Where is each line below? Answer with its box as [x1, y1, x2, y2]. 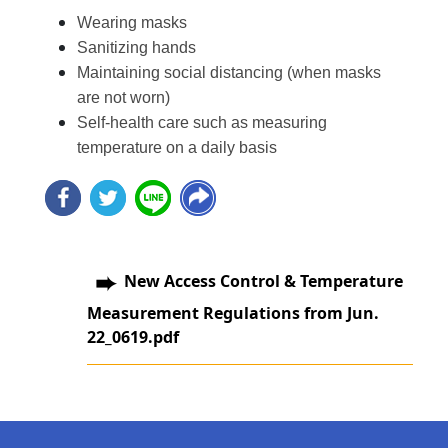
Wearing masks [76, 14, 187, 32]
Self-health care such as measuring [76, 114, 327, 132]
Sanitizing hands [76, 39, 196, 57]
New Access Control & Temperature [123, 270, 403, 293]
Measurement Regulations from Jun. [86, 302, 379, 325]
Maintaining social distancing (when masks [76, 64, 381, 82]
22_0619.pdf [86, 326, 179, 349]
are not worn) [76, 89, 170, 107]
